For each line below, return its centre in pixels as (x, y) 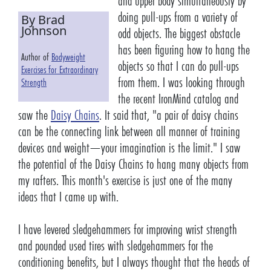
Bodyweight (68, 57)
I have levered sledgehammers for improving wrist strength (127, 230)
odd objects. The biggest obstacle (179, 34)
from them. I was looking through (181, 83)
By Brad (43, 20)
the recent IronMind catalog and (178, 99)
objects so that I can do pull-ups (178, 67)
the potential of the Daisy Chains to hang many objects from (133, 165)
